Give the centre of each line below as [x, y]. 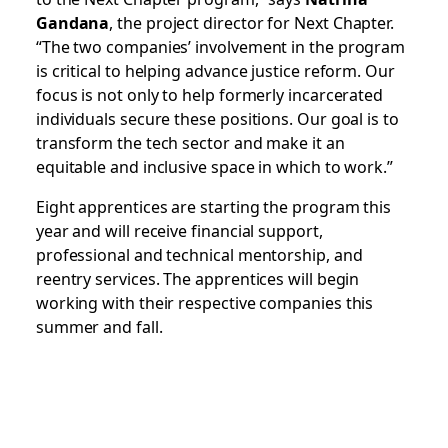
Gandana [72, 22]
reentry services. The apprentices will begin [197, 278]
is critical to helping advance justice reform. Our [215, 70]
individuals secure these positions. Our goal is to [217, 118]
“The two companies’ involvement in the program [220, 46]
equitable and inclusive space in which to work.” [214, 166]
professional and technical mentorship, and [199, 254]
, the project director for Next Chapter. [252, 22]
